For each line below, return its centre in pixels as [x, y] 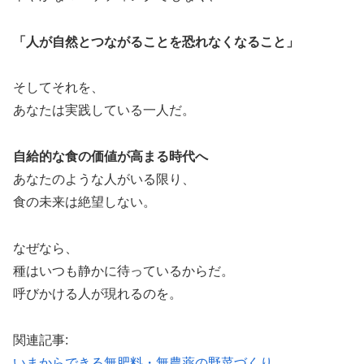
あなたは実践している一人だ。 [104, 110]
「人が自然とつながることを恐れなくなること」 [156, 41]
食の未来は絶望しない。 [84, 202]
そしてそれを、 [58, 88]
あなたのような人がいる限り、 [104, 180]
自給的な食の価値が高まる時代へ [110, 157]
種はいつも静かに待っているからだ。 [123, 271]
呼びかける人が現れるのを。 [97, 294]
